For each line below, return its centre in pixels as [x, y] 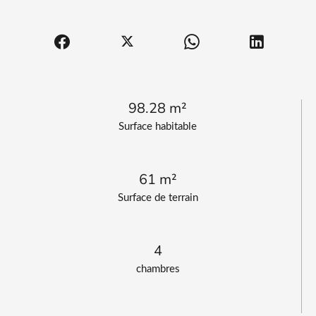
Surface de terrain [158, 197]
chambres [158, 269]
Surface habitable [158, 126]
